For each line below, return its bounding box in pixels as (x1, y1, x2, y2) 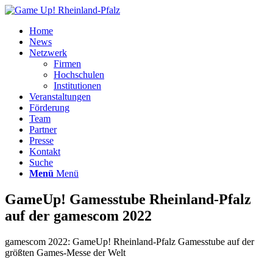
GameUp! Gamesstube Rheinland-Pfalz (5, 191, 251, 207)
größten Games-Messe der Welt (5, 247, 126, 258)
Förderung (29, 102, 69, 113)
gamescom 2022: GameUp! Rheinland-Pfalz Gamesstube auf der (5, 236, 254, 247)
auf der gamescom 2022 (5, 207, 152, 224)
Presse (29, 135, 54, 146)
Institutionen (54, 80, 101, 91)
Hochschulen (54, 69, 104, 80)
